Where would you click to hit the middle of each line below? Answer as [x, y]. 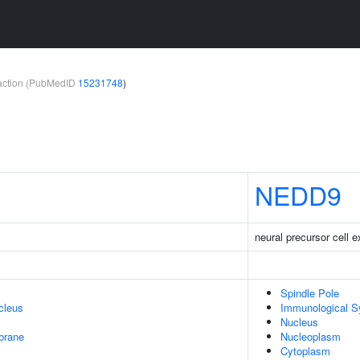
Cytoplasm [305, 351]
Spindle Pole [310, 293]
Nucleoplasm [311, 336]
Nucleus [299, 322]
